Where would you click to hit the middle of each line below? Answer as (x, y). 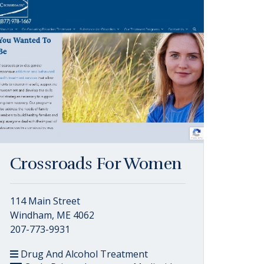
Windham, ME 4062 (52, 215)
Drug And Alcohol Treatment (83, 254)
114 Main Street (45, 201)
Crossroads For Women (96, 164)
